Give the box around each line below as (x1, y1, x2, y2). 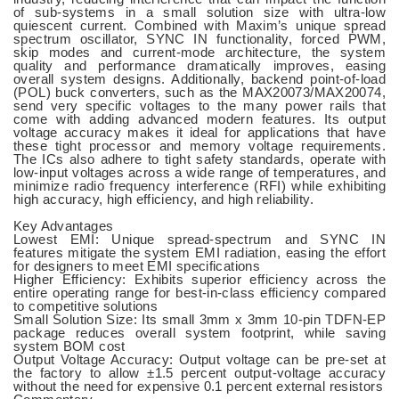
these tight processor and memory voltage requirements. (13, 137, 386, 153)
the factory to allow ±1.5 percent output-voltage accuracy (13, 364, 386, 380)
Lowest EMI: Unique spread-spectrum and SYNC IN (13, 231, 386, 247)
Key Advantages (13, 217, 114, 233)
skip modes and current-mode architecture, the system (13, 44, 386, 60)
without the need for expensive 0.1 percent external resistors (13, 378, 383, 394)
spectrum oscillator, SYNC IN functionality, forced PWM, (13, 30, 386, 46)
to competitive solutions (13, 297, 158, 313)
